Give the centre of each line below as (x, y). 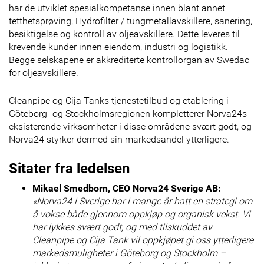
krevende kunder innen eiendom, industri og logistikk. (118, 47)
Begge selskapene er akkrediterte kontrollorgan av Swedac (129, 60)
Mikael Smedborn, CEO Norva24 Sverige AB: (127, 188)
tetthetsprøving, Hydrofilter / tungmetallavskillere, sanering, (131, 21)
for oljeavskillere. (44, 72)
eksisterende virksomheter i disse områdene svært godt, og (130, 126)
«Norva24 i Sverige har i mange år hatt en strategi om (142, 201)
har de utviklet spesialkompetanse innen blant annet (117, 8)
